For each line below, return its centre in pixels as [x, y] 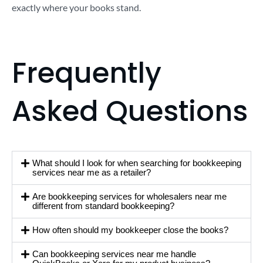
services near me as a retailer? [92, 172]
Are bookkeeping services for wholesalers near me [130, 196]
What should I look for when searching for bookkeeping [137, 163]
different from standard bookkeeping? [104, 205]
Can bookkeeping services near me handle [114, 254]
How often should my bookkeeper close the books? [131, 230]
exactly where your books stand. [76, 7]
